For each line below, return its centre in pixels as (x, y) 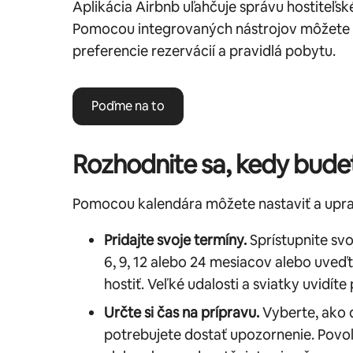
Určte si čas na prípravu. (182, 312)
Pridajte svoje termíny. (175, 240)
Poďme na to (128, 106)
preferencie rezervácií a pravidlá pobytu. (204, 50)
